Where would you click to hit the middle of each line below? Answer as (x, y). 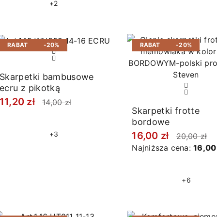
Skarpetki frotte (166, 111)
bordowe (151, 122)
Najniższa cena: (163, 148)
